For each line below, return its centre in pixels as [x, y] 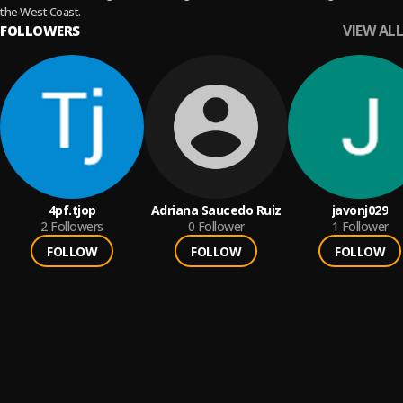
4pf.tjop [72, 210]
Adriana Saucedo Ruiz [216, 210]
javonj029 [360, 210]
